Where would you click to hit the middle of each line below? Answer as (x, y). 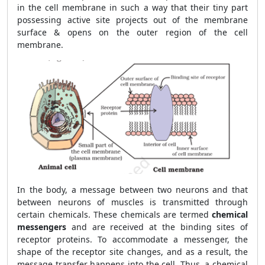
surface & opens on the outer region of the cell (132, 32)
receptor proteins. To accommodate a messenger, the (132, 239)
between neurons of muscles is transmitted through (132, 202)
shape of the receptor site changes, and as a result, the (132, 252)
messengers (42, 227)
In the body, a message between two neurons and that (132, 190)
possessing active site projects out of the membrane (132, 20)
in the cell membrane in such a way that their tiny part (132, 7)
